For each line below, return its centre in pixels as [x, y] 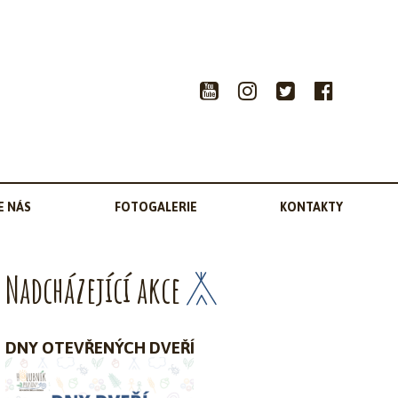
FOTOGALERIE [155, 207]
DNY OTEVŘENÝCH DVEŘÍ [100, 348]
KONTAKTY [311, 207]
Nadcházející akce [93, 289]
